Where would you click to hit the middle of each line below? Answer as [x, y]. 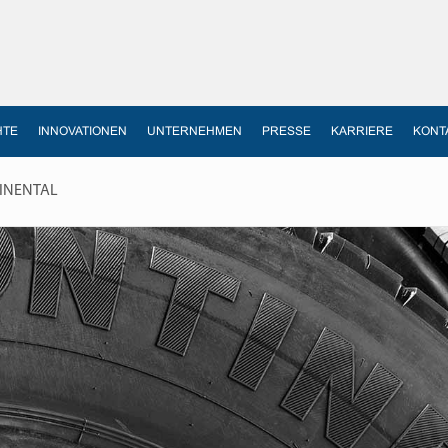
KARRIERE [362, 130]
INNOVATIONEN [82, 130]
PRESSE [286, 130]
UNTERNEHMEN [194, 130]
